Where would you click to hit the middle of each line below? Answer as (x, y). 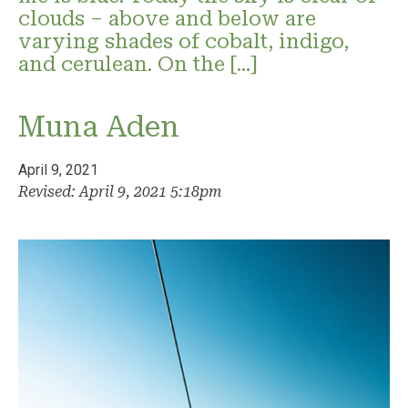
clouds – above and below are (167, 18)
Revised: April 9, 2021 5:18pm (120, 191)
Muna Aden (99, 126)
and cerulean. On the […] (138, 63)
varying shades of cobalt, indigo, (184, 41)
